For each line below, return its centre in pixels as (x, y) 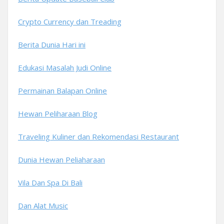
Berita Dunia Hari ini (52, 44)
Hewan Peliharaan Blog (58, 113)
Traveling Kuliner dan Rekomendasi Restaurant (98, 136)
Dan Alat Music (43, 205)
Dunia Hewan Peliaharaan (61, 159)
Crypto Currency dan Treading (70, 21)
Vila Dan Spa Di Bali (50, 182)
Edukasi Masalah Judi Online (65, 67)
